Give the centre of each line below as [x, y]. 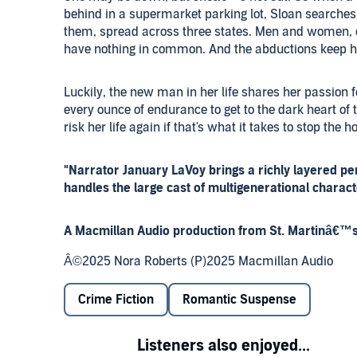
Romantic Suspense [239, 300]
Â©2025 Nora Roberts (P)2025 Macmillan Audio [198, 261]
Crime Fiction [116, 300]
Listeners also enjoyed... [224, 346]
